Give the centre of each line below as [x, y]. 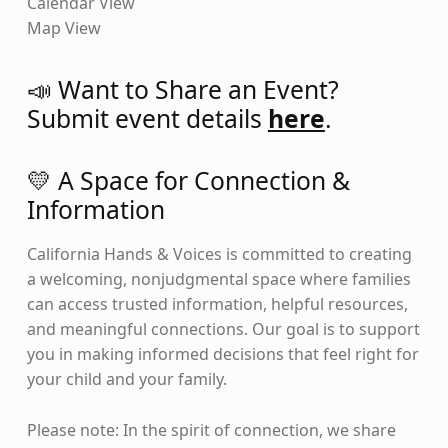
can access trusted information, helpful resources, [217, 304]
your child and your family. [126, 379]
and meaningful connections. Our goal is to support [223, 329]
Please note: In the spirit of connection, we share [211, 430]
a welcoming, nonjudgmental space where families [218, 279]
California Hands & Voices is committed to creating [219, 254]
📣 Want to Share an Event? [182, 89]
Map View [63, 28]
